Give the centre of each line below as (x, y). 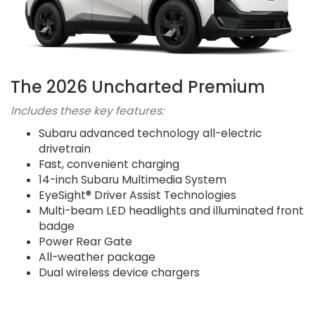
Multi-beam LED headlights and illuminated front (171, 211)
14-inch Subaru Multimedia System (133, 180)
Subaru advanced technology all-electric (150, 134)
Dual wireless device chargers (119, 273)
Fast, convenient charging (109, 165)
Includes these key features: (87, 111)
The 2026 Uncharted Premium (138, 87)
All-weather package (97, 257)
